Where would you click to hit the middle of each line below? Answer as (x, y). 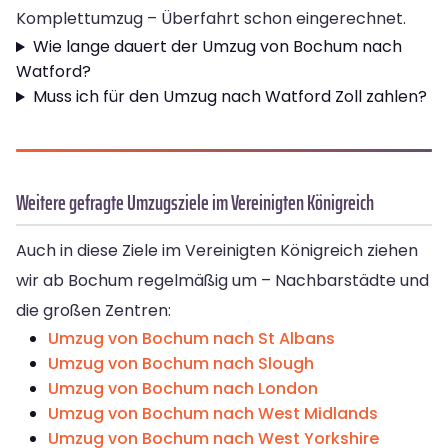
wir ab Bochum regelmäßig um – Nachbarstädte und (222, 281)
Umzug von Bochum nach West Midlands (213, 414)
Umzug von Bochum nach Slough (181, 364)
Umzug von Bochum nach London (183, 389)
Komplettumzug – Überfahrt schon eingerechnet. (211, 19)
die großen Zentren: (93, 311)
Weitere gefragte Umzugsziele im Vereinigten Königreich (195, 203)
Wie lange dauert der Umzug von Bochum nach (217, 47)
